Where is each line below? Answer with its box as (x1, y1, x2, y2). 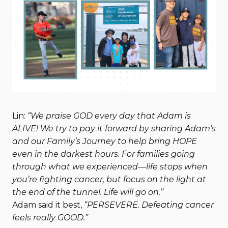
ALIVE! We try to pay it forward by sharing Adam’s (12, 124, 216, 133)
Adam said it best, (12, 200, 84, 210)
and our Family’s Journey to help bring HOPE (12, 136, 197, 146)
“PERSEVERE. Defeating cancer (84, 200, 214, 210)
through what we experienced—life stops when (12, 162, 208, 172)
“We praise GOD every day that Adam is (27, 111, 191, 121)
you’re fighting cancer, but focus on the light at (12, 175, 206, 184)
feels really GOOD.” (12, 213, 88, 222)
